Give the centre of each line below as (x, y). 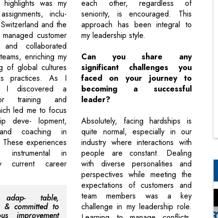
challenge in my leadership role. (136, 207)
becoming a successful (136, 89)
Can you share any (136, 57)
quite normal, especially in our (136, 132)
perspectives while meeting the (136, 175)
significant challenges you (136, 68)
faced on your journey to (136, 78)
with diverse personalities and (136, 164)
